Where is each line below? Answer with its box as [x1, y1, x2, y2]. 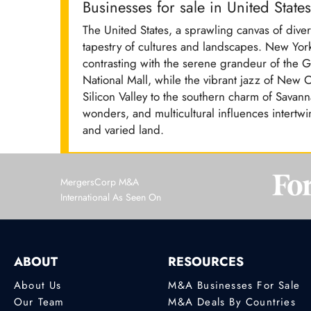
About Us [14, 277, 62, 293]
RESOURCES [168, 253, 244, 271]
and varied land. [83, 121, 164, 138]
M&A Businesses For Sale [168, 277, 300, 293]
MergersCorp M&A [60, 175, 139, 189]
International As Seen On [60, 190, 161, 204]
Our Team [14, 294, 65, 310]
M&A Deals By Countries [168, 294, 296, 310]
